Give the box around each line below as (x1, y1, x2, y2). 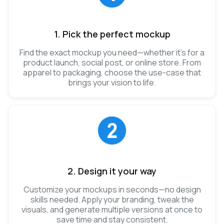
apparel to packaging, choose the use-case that (23, 66, 201, 78)
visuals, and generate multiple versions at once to (21, 203, 202, 215)
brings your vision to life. (68, 76, 156, 88)
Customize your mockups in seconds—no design (23, 183, 201, 195)
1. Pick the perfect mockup (53, 27, 170, 40)
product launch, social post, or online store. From (23, 56, 201, 68)
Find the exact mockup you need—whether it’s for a (19, 46, 204, 58)
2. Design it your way (67, 164, 156, 177)
